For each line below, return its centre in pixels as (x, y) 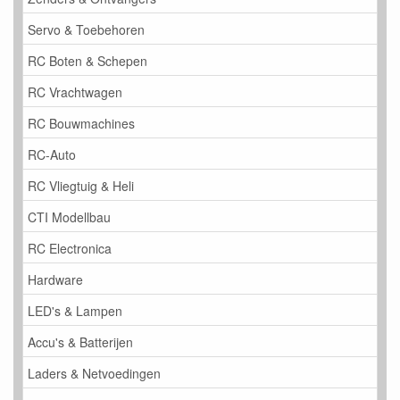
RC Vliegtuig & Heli (81, 185)
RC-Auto (52, 154)
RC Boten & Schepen (87, 60)
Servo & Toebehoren (86, 29)
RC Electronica (70, 248)
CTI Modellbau (69, 217)
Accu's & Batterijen (80, 342)
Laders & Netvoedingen (94, 373)
